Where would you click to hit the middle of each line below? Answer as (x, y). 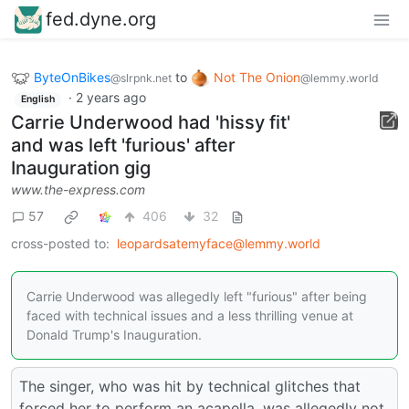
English (37, 100)
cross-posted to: (60, 243)
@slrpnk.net (141, 78)
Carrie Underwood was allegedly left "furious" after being (197, 296)
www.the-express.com (78, 189)
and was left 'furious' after (123, 145)
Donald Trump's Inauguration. (114, 334)
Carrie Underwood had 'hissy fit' (151, 122)
